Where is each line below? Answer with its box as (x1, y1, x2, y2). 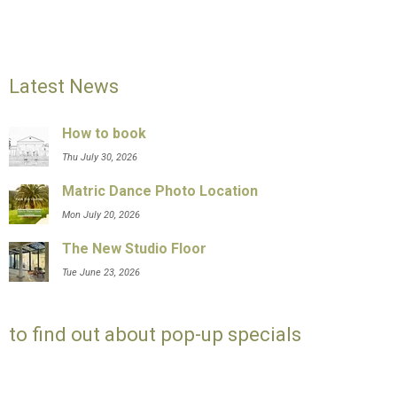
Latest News (9, 74, 120, 98)
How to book (62, 124, 147, 142)
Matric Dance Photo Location (62, 182, 259, 199)
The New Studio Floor (62, 239, 207, 257)
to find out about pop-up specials (9, 322, 302, 346)
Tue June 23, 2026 (62, 266, 141, 278)
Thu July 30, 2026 (62, 151, 138, 163)
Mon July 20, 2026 (62, 208, 141, 221)
